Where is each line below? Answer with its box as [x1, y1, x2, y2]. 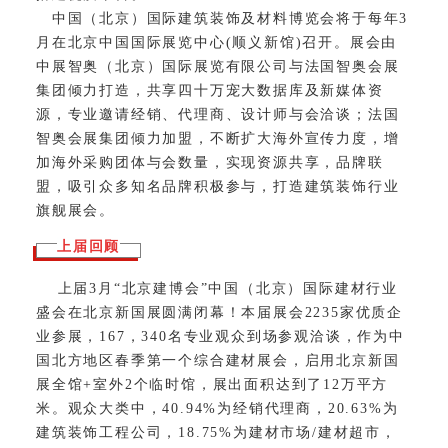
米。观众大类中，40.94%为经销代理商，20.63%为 [36, 400, 399, 416]
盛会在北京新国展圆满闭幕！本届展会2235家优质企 [36, 304, 404, 320]
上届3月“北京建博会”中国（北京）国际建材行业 [36, 280, 399, 296]
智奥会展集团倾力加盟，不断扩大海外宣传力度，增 [36, 130, 400, 146]
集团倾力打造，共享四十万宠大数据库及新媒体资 [36, 82, 384, 98]
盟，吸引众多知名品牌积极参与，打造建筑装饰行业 [36, 178, 400, 194]
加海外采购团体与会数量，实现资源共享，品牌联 [36, 154, 384, 170]
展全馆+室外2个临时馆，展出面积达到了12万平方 [36, 376, 389, 392]
